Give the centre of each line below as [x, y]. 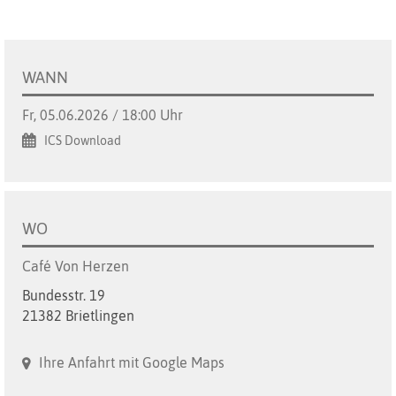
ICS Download [83, 141]
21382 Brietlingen [78, 316]
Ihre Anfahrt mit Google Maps [132, 363]
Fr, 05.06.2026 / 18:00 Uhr [103, 115]
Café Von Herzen [76, 267]
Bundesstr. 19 [64, 296]
